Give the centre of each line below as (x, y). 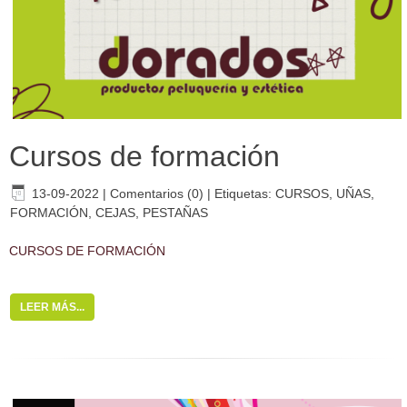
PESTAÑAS (175, 212)
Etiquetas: (245, 193)
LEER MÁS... (52, 307)
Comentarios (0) (157, 193)
